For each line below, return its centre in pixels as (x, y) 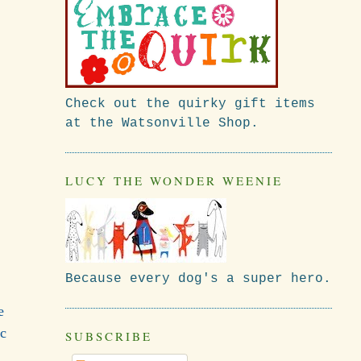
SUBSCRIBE (108, 336)
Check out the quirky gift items (190, 104)
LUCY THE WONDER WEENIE (174, 180)
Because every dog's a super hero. (198, 278)
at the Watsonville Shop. (162, 123)
